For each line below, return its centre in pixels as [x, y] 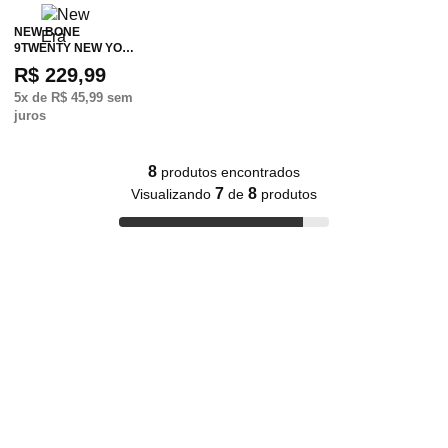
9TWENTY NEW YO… [74, 47]
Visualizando [173, 193]
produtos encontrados [228, 171]
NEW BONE [47, 31]
